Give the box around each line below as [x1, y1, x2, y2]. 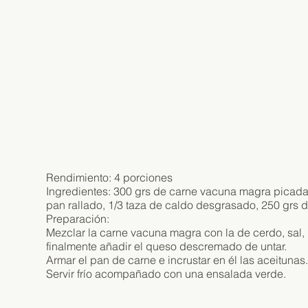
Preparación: [46, 211, 110, 225]
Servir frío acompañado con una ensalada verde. [46, 266, 287, 280]
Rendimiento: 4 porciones [46, 170, 173, 184]
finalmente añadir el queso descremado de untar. [46, 239, 287, 253]
